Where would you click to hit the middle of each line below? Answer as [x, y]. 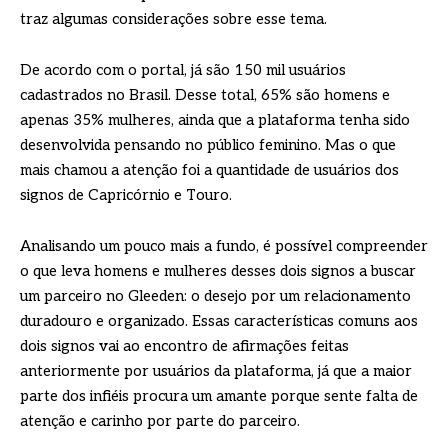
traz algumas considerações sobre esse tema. [173, 19]
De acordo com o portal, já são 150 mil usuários [183, 70]
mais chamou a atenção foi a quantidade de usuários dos [209, 170]
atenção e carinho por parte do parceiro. [160, 421]
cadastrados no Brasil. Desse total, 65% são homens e [205, 95]
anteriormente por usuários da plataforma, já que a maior [216, 371]
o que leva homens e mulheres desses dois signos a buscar [218, 271]
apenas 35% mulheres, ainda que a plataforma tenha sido [215, 120]
